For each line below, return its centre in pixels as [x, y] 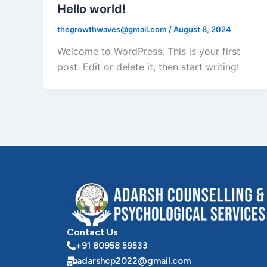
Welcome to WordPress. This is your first [149, 52]
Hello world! [91, 9]
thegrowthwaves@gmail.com [113, 29]
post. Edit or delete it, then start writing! [148, 67]
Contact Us [92, 232]
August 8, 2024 [202, 29]
